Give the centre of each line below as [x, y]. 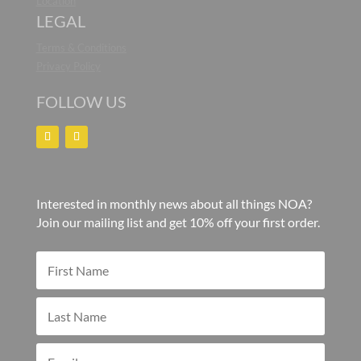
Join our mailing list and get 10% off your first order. [178, 222]
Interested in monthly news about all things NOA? [174, 204]
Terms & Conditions [81, 47]
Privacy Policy [68, 66]
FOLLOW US [81, 101]
